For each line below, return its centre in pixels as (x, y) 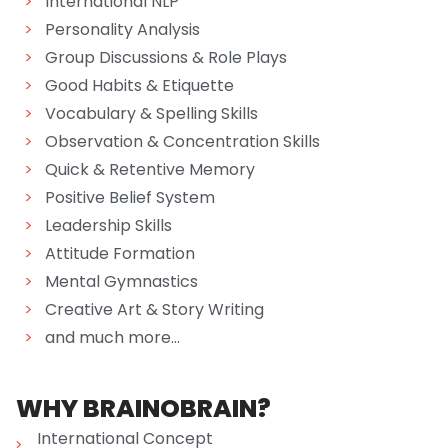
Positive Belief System (130, 197)
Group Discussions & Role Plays (166, 57)
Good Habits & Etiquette (139, 85)
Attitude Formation (120, 253)
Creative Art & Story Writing (154, 309)
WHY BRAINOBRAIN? (143, 408)
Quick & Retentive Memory (150, 169)
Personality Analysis (122, 29)
